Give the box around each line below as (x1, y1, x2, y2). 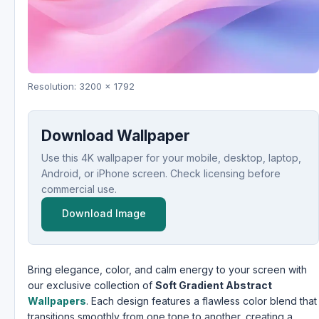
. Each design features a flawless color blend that (86, 295, 317, 308)
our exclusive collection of (28, 279, 155, 292)
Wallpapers (28, 295, 86, 308)
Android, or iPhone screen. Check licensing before (41, 167, 281, 180)
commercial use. (41, 183, 117, 196)
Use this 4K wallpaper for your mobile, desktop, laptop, (41, 152, 301, 164)
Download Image (61, 207, 146, 220)
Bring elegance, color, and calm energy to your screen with (28, 263, 307, 276)
